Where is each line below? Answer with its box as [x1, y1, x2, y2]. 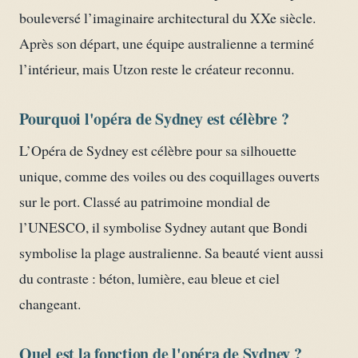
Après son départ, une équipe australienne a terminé [19, 33, 314, 53]
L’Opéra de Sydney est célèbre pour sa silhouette [19, 140, 296, 160]
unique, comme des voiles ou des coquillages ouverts [19, 165, 320, 185]
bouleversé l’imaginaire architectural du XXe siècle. [19, 7, 316, 27]
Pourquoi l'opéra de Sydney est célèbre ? [19, 106, 289, 130]
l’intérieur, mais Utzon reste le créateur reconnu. [19, 58, 294, 78]
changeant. [19, 293, 81, 313]
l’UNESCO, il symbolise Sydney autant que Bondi [19, 217, 308, 237]
